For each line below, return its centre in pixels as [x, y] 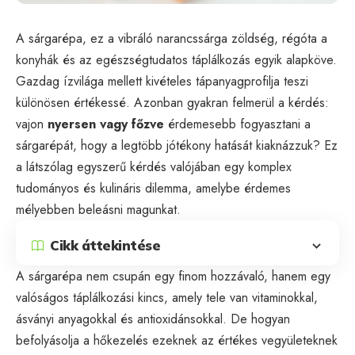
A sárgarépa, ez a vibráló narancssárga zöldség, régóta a [172, 38]
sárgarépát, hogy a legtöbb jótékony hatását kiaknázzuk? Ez [177, 145]
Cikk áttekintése [105, 246]
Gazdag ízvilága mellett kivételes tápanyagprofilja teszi [162, 81]
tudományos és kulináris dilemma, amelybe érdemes [153, 188]
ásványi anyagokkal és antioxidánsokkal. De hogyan [153, 319]
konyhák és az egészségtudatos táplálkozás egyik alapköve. [176, 59]
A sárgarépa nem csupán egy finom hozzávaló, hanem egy [173, 276]
